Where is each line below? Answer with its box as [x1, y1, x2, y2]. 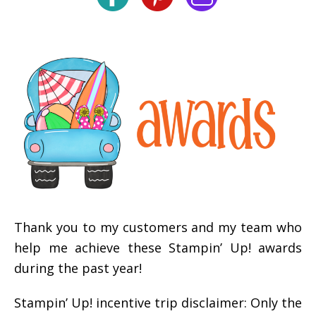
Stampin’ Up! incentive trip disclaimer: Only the [14, 293, 302, 311]
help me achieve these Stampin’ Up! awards [14, 238, 302, 256]
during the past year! [14, 259, 142, 276]
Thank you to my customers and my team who [14, 218, 302, 236]
